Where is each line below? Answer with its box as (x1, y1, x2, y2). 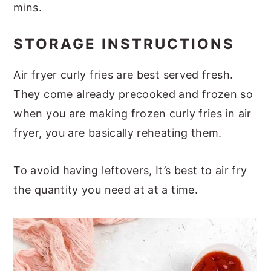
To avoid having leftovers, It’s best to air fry (13, 163, 247, 177)
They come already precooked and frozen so (13, 87, 253, 100)
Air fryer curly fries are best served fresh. (13, 68, 233, 81)
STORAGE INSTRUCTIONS (13, 34, 235, 53)
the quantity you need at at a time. (13, 183, 198, 196)
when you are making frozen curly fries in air (13, 106, 252, 120)
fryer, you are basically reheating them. (13, 126, 222, 139)
